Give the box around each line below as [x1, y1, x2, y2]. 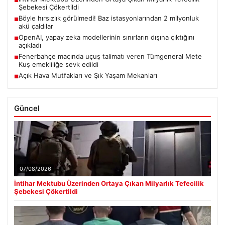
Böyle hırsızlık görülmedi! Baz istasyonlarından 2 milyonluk [19, 14, 199, 23]
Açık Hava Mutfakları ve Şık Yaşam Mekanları [19, 71, 157, 80]
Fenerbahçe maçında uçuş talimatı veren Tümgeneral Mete [19, 52, 202, 61]
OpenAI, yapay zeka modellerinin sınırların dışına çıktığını [19, 33, 194, 42]
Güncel [14, 103, 40, 114]
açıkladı [19, 41, 41, 50]
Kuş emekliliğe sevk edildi [19, 60, 98, 69]
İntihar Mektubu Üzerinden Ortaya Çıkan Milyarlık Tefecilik [14, 179, 204, 188]
